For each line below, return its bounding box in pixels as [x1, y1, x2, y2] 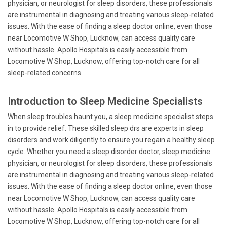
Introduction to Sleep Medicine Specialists [8, 95, 203, 107]
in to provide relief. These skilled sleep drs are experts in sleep [8, 124, 204, 132]
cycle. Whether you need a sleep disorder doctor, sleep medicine [8, 147, 210, 156]
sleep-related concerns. [8, 69, 83, 77]
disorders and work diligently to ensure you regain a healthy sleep [8, 136, 215, 144]
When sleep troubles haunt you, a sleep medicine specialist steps [8, 112, 213, 121]
